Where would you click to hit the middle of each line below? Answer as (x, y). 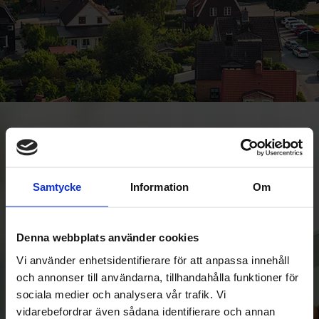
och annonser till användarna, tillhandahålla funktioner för (158, 277)
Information (159, 187)
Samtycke (57, 187)
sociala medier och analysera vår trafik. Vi (121, 294)
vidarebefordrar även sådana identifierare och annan (146, 311)
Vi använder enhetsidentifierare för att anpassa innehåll (153, 260)
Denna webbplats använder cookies (108, 237)
